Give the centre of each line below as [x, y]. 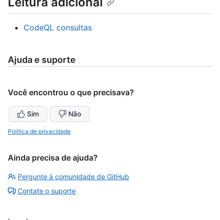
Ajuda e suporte [42, 60]
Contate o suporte [47, 191]
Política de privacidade [39, 132]
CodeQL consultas [58, 28]
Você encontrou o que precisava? [71, 93]
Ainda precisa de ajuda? [53, 158]
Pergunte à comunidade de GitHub [73, 177]
